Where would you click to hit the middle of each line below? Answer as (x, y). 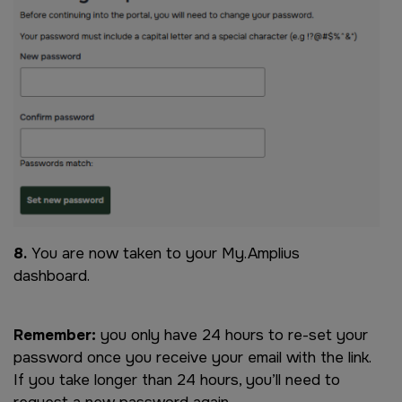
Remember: (55, 335)
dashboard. (54, 276)
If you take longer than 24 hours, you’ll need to (177, 380)
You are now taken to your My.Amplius (163, 253)
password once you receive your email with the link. (192, 358)
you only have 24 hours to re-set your (232, 335)
